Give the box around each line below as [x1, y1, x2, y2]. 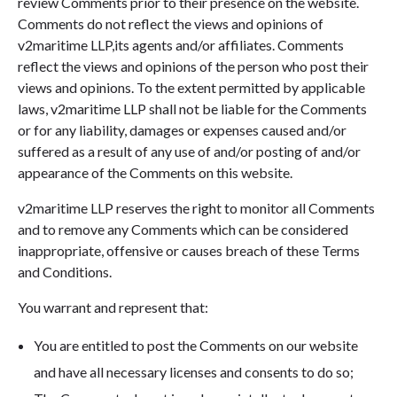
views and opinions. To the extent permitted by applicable [18, 79, 365, 97]
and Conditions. [18, 263, 112, 281]
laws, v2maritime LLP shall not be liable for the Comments [18, 100, 367, 118]
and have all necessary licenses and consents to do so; [33, 363, 354, 381]
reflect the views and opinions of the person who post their [18, 58, 369, 75]
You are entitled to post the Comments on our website [33, 337, 358, 354]
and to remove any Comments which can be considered [18, 221, 348, 238]
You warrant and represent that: [18, 299, 208, 316]
